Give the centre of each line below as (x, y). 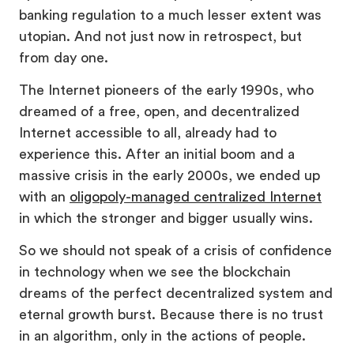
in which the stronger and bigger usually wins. (166, 218)
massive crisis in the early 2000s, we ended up (169, 175)
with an (44, 196)
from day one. (64, 57)
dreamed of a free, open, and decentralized (159, 111)
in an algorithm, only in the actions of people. (162, 335)
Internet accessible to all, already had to (148, 132)
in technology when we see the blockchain (155, 271)
